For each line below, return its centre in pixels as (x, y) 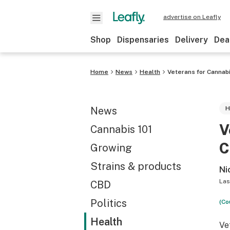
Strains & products (136, 166)
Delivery (191, 40)
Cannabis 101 (121, 129)
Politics (109, 203)
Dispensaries (143, 40)
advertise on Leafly (192, 17)
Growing (111, 148)
